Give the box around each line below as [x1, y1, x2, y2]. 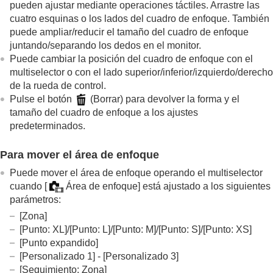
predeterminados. [10, 120, 85, 131]
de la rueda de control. [10, 80, 106, 91]
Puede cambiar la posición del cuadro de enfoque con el [10, 53, 253, 64]
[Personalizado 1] [19, 250, 95, 261]
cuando [10, 180, 44, 191]
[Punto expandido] [19, 237, 98, 248]
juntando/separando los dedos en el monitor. [10, 40, 201, 51]
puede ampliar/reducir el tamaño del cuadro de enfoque [10, 26, 249, 37]
